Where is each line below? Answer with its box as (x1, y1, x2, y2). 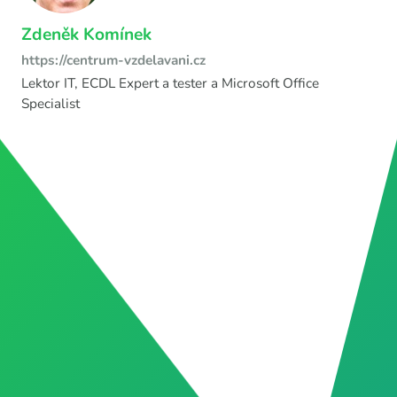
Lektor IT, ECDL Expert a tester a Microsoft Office (21, 73, 319, 92)
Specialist (21, 93, 80, 113)
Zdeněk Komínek (21, 22, 152, 46)
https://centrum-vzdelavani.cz (21, 50, 206, 69)
